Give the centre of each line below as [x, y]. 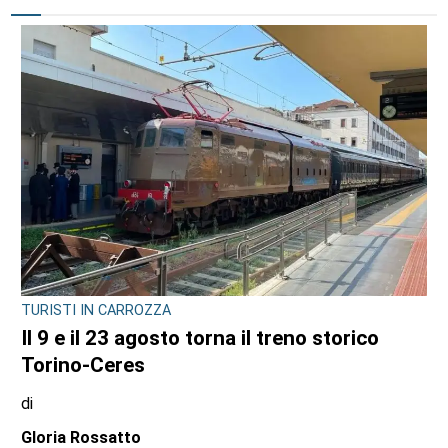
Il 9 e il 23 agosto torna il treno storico [200, 401]
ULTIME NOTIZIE [103, 51]
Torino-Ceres [83, 428]
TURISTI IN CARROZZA [96, 374]
